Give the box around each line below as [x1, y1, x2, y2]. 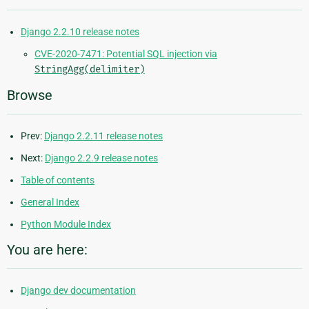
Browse [7, 87, 52, 104]
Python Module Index [21, 219, 111, 230]
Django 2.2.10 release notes [21, 26, 139, 38]
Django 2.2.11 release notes [44, 130, 163, 142]
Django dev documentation [21, 285, 136, 297]
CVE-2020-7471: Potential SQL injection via [34, 48, 217, 60]
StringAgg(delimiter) [34, 63, 145, 76]
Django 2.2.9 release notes [45, 152, 158, 164]
